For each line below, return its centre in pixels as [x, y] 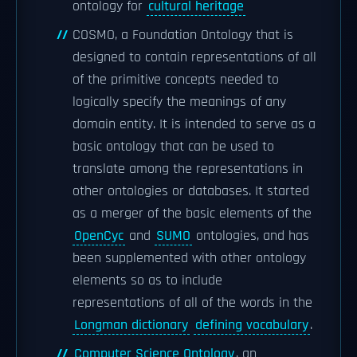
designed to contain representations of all [194, 57]
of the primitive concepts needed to [176, 80]
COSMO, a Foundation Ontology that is [183, 35]
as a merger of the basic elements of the [192, 214]
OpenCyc [99, 236]
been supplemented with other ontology [189, 258]
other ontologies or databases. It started [191, 191]
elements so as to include [147, 280]
